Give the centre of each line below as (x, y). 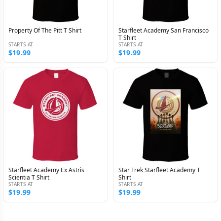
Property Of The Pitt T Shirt (45, 30)
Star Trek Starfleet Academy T (159, 170)
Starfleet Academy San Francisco (164, 30)
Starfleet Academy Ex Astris (46, 170)
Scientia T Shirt (29, 178)
